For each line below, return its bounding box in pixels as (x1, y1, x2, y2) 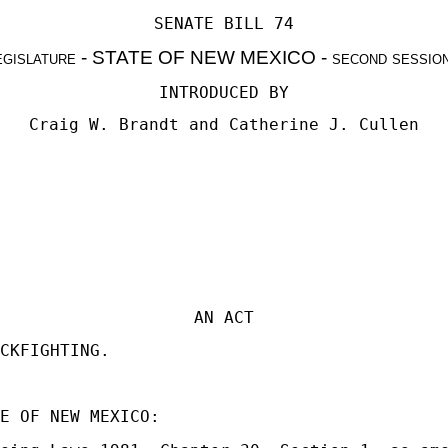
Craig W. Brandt (29, 115, 179, 134)
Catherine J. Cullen (229, 115, 419, 134)
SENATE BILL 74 (154, 14, 294, 33)
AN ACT (194, 308, 254, 327)
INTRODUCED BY (159, 83, 289, 102)
